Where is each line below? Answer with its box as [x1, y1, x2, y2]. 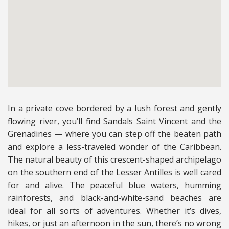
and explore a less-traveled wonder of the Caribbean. [8, 141, 221, 153]
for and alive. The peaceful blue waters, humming [8, 179, 221, 191]
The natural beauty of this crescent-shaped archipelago [8, 154, 221, 166]
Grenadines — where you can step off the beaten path [8, 128, 221, 140]
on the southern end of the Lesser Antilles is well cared [8, 167, 221, 178]
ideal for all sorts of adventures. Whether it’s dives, [8, 205, 221, 217]
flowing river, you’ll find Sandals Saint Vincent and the [8, 116, 221, 127]
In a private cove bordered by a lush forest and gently [8, 103, 221, 114]
